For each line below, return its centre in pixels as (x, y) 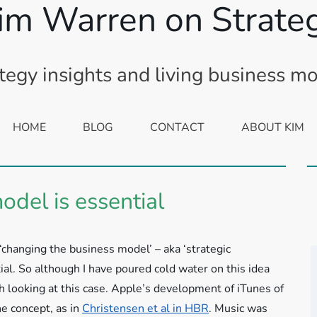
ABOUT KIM (273, 127)
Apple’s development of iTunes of (197, 289)
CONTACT (177, 127)
